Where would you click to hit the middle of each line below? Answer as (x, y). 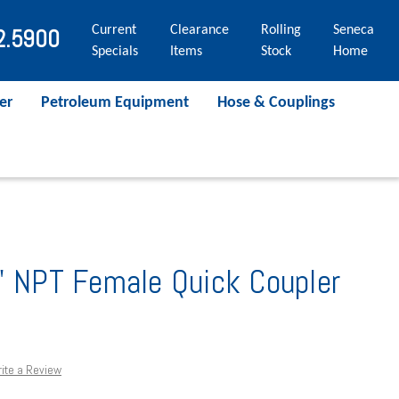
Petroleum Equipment (115, 102)
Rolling (281, 30)
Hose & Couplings (276, 102)
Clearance (199, 30)
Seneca (353, 30)
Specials (114, 51)
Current (114, 30)
